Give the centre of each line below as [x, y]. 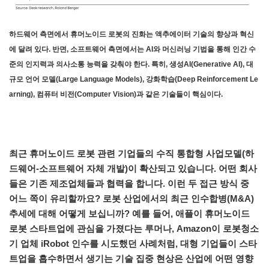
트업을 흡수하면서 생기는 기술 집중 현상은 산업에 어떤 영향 [131, 259]
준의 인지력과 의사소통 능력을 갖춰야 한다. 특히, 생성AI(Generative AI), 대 [131, 65]
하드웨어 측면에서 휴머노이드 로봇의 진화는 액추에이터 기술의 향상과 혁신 [131, 35]
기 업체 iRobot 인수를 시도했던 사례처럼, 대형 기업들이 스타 [133, 244]
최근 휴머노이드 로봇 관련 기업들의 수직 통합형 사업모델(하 [131, 154]
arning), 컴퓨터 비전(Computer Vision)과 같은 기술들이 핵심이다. [118, 95]
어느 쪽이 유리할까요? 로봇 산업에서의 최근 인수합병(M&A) [131, 199]
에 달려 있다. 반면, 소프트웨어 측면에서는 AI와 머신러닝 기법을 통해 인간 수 [132, 50]
